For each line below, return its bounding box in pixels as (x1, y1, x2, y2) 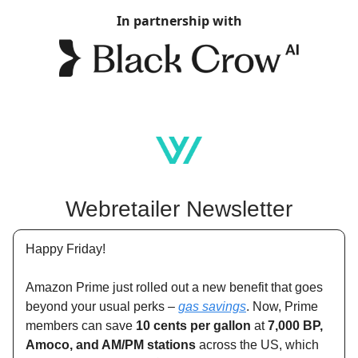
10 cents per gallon (136, 319, 251, 333)
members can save (26, 319, 136, 333)
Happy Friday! (26, 242, 105, 257)
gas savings (178, 300, 246, 314)
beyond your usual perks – (26, 300, 178, 314)
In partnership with (116, 12, 242, 30)
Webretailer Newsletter (66, 197, 292, 222)
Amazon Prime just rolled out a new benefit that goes (26, 280, 323, 295)
